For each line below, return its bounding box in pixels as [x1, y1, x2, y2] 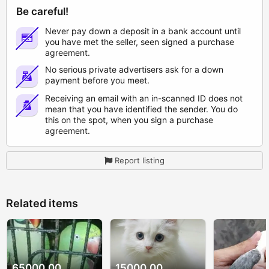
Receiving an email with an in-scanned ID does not [45, 93, 243, 104]
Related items [6, 197, 78, 210]
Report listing [115, 156, 165, 166]
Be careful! [16, 5, 68, 18]
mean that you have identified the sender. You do [45, 104, 238, 115]
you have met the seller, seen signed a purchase [45, 37, 234, 47]
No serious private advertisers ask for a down [45, 64, 223, 75]
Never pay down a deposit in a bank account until [45, 26, 241, 37]
